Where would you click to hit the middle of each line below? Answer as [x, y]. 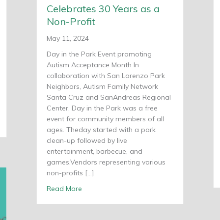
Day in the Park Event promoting [99, 54]
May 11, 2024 [68, 38]
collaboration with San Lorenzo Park [106, 75]
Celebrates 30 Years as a [103, 8]
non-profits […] [70, 173]
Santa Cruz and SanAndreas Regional [109, 97]
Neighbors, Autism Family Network [102, 86]
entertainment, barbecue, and [95, 151]
